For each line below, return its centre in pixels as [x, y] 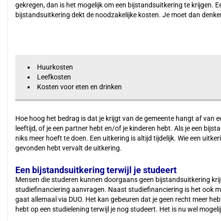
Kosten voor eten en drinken [79, 87]
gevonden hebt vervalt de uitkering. [69, 148]
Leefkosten [54, 77]
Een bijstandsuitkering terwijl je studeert [96, 170]
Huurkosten [55, 67]
